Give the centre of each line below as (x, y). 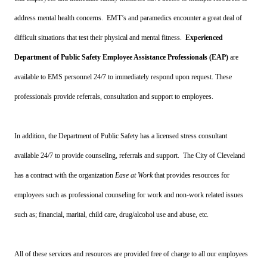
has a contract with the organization (65, 176)
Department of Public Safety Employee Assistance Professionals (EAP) (122, 58)
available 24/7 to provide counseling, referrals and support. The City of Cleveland (130, 156)
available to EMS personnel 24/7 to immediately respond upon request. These (123, 77)
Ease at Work (134, 176)
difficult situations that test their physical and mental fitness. (100, 38)
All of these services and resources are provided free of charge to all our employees (131, 254)
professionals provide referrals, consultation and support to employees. (114, 97)
